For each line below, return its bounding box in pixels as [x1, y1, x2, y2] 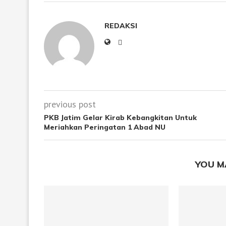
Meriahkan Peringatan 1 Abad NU [44, 123, 165, 132]
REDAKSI [104, 21, 137, 30]
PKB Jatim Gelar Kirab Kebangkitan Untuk [44, 113, 197, 122]
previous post [44, 98, 96, 110]
